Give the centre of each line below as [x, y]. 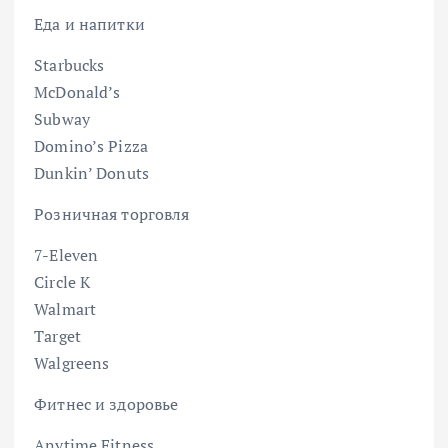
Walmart [65, 309]
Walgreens [72, 363]
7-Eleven [66, 255]
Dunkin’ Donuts [92, 172]
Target [57, 336]
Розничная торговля [112, 213]
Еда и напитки [89, 23]
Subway [62, 118]
